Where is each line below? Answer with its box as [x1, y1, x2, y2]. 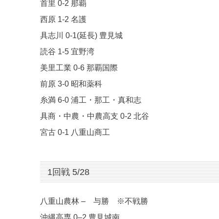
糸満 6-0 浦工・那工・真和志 [40, 96, 141, 105]
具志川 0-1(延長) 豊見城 [40, 31, 123, 40]
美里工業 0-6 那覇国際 [40, 64, 118, 72]
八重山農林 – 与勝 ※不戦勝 [40, 197, 148, 206]
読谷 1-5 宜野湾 [40, 47, 94, 56]
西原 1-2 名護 [40, 15, 87, 24]
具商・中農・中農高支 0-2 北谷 [40, 112, 149, 121]
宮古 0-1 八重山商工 [40, 128, 110, 137]
